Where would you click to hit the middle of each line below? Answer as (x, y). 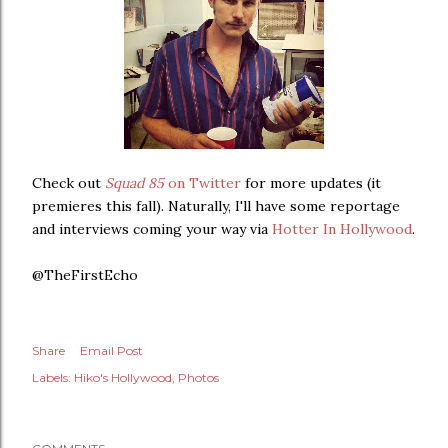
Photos (198, 378)
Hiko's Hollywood (123, 378)
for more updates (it (311, 183)
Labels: (51, 378)
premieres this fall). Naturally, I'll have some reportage (216, 206)
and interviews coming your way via (152, 229)
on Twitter (202, 183)
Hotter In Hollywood (342, 229)
